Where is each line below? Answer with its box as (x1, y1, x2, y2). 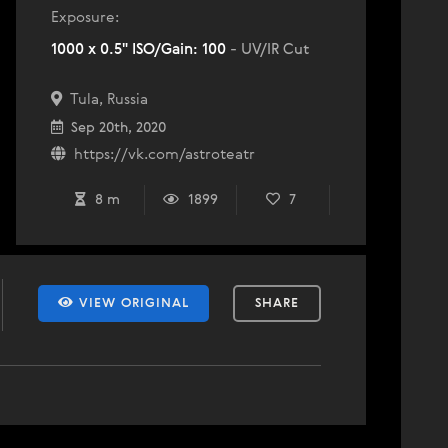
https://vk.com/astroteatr (66, 147, 255, 162)
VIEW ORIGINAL (74, 297, 189, 310)
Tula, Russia (62, 92, 148, 107)
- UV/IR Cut (230, 42, 310, 57)
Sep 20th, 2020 (63, 121, 166, 135)
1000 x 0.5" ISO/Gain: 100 (51, 42, 230, 57)
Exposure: (51, 10, 119, 25)
